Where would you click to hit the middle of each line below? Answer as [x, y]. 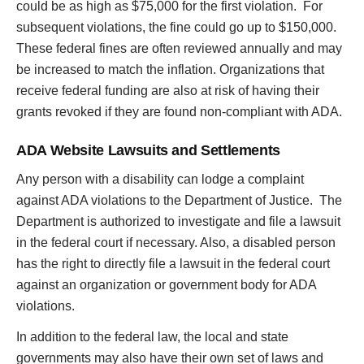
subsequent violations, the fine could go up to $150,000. [176, 27]
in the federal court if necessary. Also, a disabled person [176, 243]
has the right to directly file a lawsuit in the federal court [173, 264]
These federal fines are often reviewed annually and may [179, 48]
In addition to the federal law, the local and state [152, 337]
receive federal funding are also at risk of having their [168, 91]
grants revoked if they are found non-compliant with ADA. [179, 112]
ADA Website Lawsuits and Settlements [149, 150]
